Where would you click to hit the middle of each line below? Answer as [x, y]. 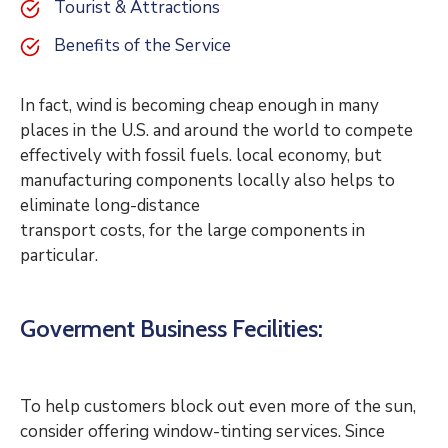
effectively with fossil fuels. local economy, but [201, 156]
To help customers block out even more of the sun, [218, 407]
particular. [59, 256]
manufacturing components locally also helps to [207, 181]
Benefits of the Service [142, 46]
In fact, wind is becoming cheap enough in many [199, 106]
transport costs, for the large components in [192, 231]
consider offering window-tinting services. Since [202, 432]
